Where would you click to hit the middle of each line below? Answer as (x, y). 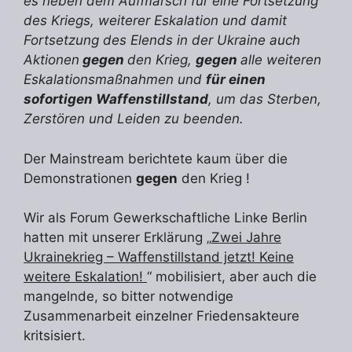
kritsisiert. (55, 336)
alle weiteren (281, 60)
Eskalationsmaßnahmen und (115, 80)
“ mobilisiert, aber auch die (232, 277)
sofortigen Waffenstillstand (116, 99)
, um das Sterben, (265, 99)
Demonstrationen (80, 178)
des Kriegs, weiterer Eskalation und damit (155, 21)
